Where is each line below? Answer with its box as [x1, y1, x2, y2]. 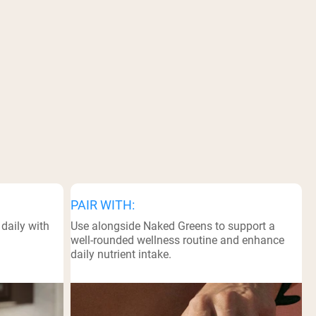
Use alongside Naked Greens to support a [70, 219, 275, 233]
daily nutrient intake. [70, 247, 171, 261]
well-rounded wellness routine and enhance [70, 233, 284, 247]
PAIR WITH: [70, 197, 135, 212]
